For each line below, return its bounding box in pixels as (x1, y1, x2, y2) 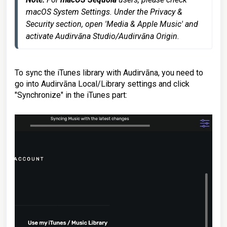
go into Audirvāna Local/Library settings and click (15, 79, 190, 89)
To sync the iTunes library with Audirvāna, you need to (15, 68, 203, 78)
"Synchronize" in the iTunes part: (15, 90, 127, 100)
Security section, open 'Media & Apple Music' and (26, 19, 198, 29)
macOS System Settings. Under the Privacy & (26, 7, 182, 17)
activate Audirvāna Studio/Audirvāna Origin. (26, 31, 179, 42)
